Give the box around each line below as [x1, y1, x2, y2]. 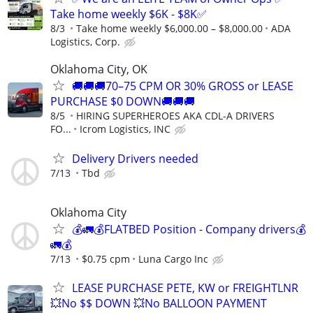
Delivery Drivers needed [72, 150, 198, 166]
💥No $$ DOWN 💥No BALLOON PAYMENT [50, 295, 267, 311]
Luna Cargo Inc [138, 252, 208, 265]
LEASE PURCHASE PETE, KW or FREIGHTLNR [72, 279, 298, 296]
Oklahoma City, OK [50, 61, 147, 78]
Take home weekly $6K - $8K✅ [50, 6, 207, 22]
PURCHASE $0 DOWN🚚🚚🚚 [50, 94, 195, 110]
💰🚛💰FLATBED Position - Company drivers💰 [72, 221, 306, 237]
